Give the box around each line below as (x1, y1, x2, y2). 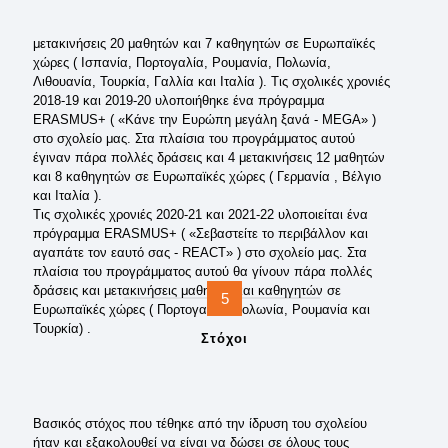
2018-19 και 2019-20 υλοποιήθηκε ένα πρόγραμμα (33, 93, 325, 108)
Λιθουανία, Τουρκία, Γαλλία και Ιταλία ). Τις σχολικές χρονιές (33, 74, 390, 89)
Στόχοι (200, 331, 248, 346)
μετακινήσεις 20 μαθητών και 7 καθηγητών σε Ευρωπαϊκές (33, 36, 375, 51)
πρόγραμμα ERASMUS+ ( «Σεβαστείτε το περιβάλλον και (33, 226, 368, 241)
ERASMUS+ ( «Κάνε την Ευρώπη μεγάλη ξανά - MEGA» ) (33, 112, 376, 127)
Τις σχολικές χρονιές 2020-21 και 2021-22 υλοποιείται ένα (33, 207, 368, 222)
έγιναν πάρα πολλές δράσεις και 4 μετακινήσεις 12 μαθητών (33, 150, 385, 165)
